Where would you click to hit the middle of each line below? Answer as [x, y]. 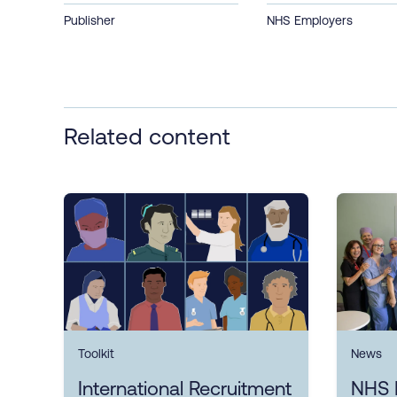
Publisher [90, 20]
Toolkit [96, 354]
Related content [147, 136]
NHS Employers [310, 20]
